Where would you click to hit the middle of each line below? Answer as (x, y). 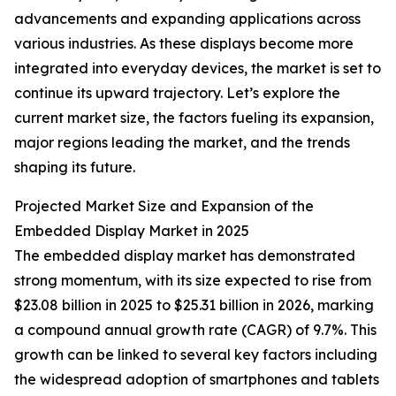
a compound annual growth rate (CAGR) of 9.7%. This (195, 330)
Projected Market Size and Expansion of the (164, 206)
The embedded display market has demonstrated (185, 256)
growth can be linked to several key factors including (196, 355)
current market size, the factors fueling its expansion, (194, 118)
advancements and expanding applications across (187, 19)
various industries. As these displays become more (184, 44)
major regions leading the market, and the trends (182, 143)
